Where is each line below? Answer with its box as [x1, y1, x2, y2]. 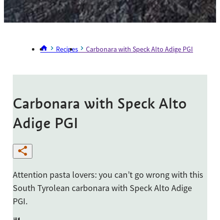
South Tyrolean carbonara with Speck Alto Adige [12, 182, 192, 193]
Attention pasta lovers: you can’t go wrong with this [12, 168, 203, 180]
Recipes [56, 45, 79, 54]
